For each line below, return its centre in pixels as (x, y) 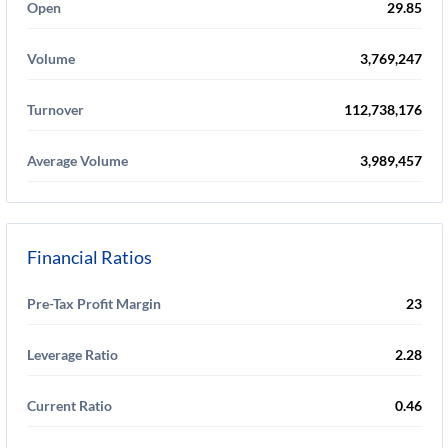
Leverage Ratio (72, 354)
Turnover (55, 109)
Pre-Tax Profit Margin (94, 303)
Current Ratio (69, 405)
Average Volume (77, 160)
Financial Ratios (89, 257)
